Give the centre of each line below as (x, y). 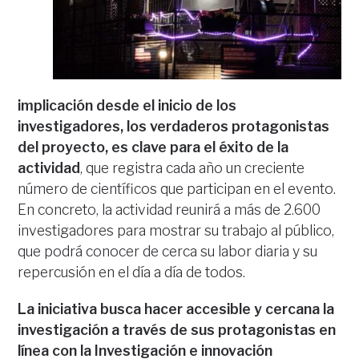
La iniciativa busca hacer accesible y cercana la (176, 309)
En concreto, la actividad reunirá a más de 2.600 (169, 210)
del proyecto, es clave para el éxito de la (153, 147)
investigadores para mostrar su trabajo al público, (176, 230)
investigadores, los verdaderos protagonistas (174, 126)
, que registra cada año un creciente (193, 168)
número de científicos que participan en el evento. (177, 189)
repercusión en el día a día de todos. (132, 272)
